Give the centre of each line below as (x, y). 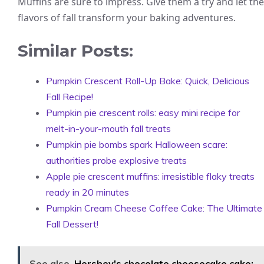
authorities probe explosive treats (116, 161)
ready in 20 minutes (88, 192)
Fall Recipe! (70, 97)
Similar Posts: (75, 51)
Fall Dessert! (72, 224)
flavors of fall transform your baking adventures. (127, 18)
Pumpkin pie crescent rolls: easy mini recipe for (143, 113)
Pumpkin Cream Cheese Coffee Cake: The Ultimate (154, 208)
